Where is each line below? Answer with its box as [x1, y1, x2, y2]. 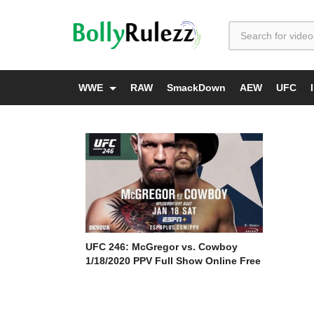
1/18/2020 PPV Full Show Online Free [86, 255, 261, 267]
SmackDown [167, 82, 226, 93]
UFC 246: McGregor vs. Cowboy [86, 241, 238, 253]
